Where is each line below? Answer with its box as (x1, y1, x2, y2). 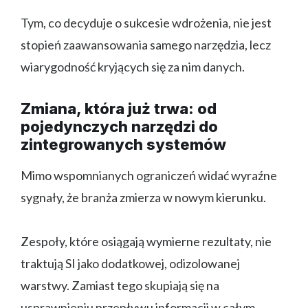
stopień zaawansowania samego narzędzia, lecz (21, 37, 271, 53)
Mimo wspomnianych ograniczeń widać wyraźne (21, 168, 277, 184)
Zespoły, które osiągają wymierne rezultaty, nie (21, 234, 272, 250)
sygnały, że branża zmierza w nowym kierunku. (21, 190, 266, 206)
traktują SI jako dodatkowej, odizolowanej (21, 256, 240, 272)
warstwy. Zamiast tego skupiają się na (21, 278, 219, 294)
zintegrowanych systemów (21, 135, 226, 154)
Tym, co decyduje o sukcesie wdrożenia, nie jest (21, 15, 272, 31)
